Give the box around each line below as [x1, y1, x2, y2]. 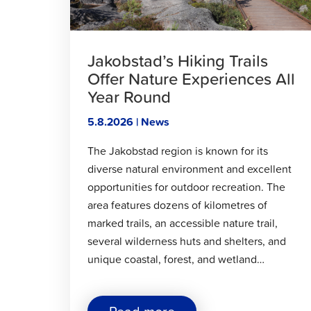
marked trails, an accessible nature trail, [87, 215, 278, 231]
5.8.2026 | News [87, 114, 169, 131]
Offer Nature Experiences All [87, 66, 295, 90]
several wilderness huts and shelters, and [87, 233, 286, 249]
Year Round [87, 84, 171, 108]
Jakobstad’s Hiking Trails [87, 48, 268, 72]
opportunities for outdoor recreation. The [87, 179, 285, 195]
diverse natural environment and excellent [87, 161, 292, 177]
